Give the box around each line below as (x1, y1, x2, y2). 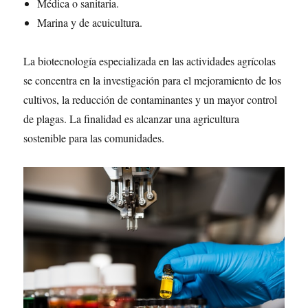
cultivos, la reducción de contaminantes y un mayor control (23, 92, 278, 107)
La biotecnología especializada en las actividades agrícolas (23, 54, 276, 68)
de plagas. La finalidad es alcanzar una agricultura (23, 111, 240, 126)
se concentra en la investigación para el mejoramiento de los (23, 73, 282, 87)
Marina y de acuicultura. (37, 15, 143, 30)
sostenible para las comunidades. (23, 131, 165, 145)
